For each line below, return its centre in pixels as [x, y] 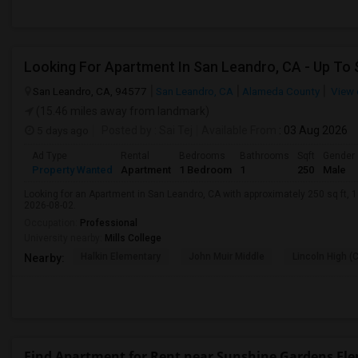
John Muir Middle [227, 257]
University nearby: [64, 238]
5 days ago [62, 130]
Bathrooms [265, 156]
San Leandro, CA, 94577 [90, 91]
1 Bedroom [205, 170]
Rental [135, 156]
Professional [109, 223]
